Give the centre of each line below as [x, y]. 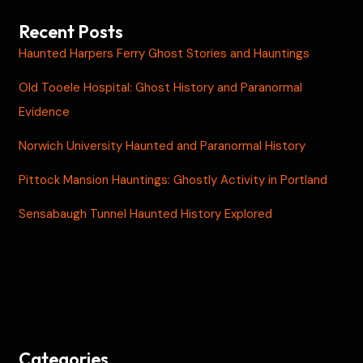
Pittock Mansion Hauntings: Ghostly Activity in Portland [173, 179]
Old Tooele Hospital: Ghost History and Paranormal [161, 87]
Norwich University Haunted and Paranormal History [162, 145]
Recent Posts [71, 31]
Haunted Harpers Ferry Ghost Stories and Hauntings [164, 53]
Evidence [45, 111]
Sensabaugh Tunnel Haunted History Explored [146, 214]
